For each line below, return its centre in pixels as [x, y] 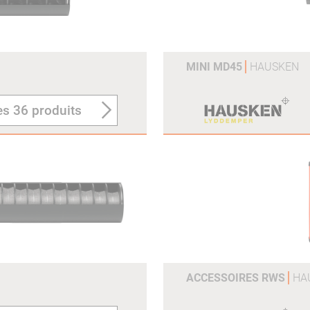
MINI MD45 [216, 67]
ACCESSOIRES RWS [237, 278]
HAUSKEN [274, 67]
